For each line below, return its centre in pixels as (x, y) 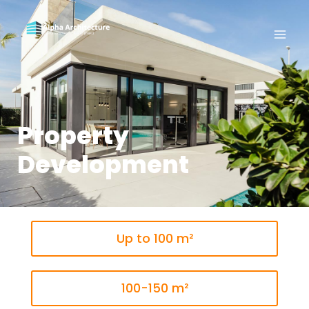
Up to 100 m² (154, 238)
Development (103, 165)
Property (73, 136)
